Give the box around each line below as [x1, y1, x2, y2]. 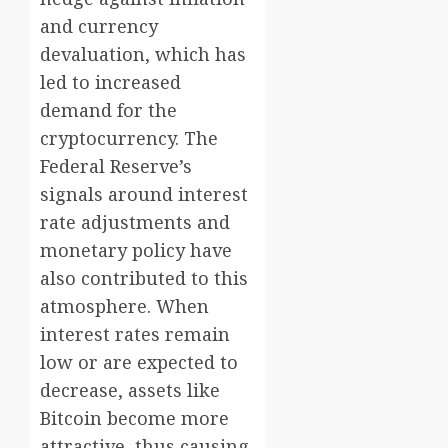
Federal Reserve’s [40, 154, 192, 179]
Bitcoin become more [40, 406, 229, 431]
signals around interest [40, 182, 248, 207]
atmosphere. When [40, 294, 209, 319]
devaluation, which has [40, 42, 246, 67]
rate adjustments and [40, 210, 230, 235]
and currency [40, 14, 158, 39]
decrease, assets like [40, 378, 220, 403]
